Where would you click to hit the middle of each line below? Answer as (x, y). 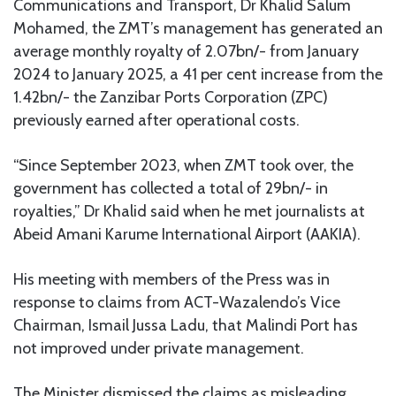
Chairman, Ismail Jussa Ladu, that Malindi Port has (186, 325)
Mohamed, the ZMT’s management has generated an (198, 28)
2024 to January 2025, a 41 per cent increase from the (198, 74)
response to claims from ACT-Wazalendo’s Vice (177, 302)
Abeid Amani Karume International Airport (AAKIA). (187, 234)
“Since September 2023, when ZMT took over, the (183, 165)
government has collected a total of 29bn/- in (171, 188)
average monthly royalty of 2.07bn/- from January (186, 51)
